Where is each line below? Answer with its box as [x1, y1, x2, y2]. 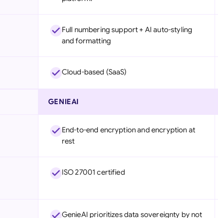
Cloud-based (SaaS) [61, 68, 127, 76]
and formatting [61, 36, 111, 45]
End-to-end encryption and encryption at [61, 126, 195, 134]
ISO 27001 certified [61, 168, 125, 177]
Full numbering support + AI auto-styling [61, 25, 193, 34]
